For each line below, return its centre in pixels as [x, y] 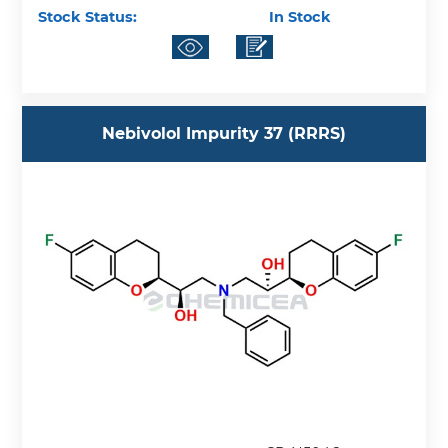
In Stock [298, 17]
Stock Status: [88, 17]
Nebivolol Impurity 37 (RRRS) [224, 134]
